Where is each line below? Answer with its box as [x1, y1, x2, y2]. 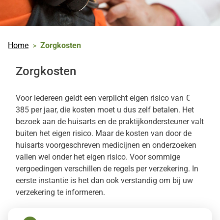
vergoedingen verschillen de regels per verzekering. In [16, 164, 198, 173]
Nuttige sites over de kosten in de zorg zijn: [16, 207, 163, 217]
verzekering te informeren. [16, 188, 105, 197]
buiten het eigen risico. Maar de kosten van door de [16, 129, 192, 138]
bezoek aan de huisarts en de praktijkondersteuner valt [16, 117, 204, 126]
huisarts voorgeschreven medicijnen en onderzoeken [16, 140, 196, 150]
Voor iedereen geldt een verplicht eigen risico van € [16, 93, 190, 103]
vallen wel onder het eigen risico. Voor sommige [16, 152, 180, 162]
